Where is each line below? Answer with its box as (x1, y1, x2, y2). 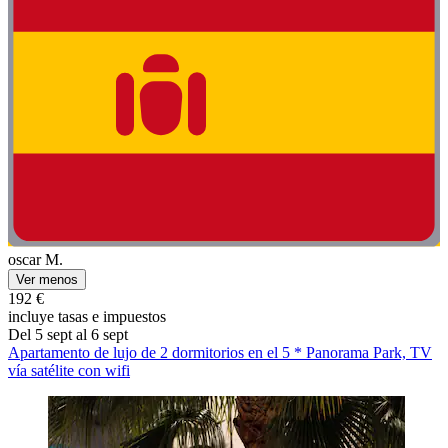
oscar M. (8, 250, 63, 268)
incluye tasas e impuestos (8, 307, 166, 325)
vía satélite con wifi (8, 361, 130, 379)
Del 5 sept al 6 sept (8, 325, 128, 343)
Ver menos (16, 271, 78, 287)
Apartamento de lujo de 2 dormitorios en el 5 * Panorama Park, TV (8, 343, 432, 361)
